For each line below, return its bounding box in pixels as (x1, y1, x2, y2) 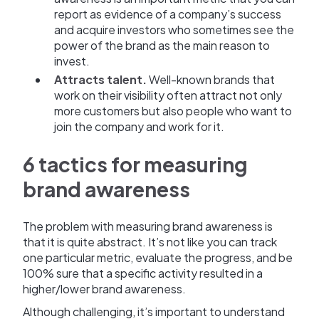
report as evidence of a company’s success (54, 6, 281, 22)
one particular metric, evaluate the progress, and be (23, 250, 293, 266)
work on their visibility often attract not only (54, 88, 282, 103)
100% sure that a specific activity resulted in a (23, 266, 263, 281)
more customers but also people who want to (54, 103, 292, 119)
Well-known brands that (147, 72, 275, 88)
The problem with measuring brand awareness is (23, 219, 273, 234)
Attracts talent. (54, 72, 147, 88)
